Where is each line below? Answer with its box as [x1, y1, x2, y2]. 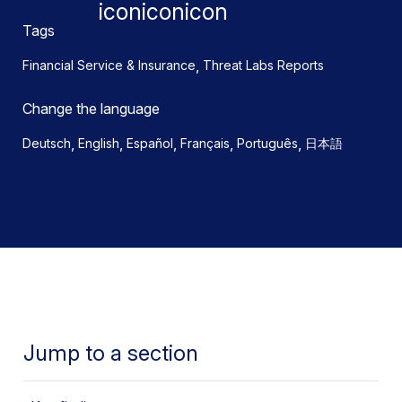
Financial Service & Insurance [22, 57, 196, 73]
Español [127, 135, 173, 151]
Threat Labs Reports [203, 57, 324, 73]
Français [180, 135, 230, 151]
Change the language [22, 100, 160, 118]
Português [237, 135, 298, 151]
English [78, 135, 119, 151]
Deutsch [22, 135, 71, 151]
